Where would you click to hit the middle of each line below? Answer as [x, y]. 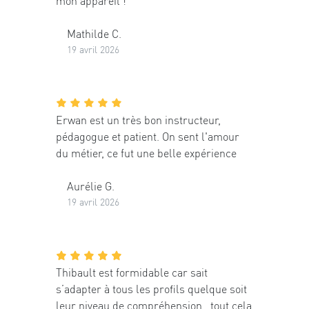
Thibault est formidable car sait [132, 272]
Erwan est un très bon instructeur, [138, 120]
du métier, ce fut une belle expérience [146, 153]
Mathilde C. [94, 33]
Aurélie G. [91, 186]
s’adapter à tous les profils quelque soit [151, 289]
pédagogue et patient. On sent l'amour [148, 137]
